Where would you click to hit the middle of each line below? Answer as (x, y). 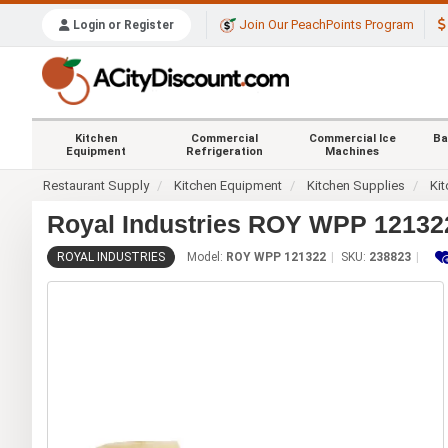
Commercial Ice (352, 138)
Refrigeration (224, 151)
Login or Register (122, 25)
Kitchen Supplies (356, 185)
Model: (206, 256)
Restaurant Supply (96, 185)
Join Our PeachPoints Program (325, 25)
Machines (352, 151)
